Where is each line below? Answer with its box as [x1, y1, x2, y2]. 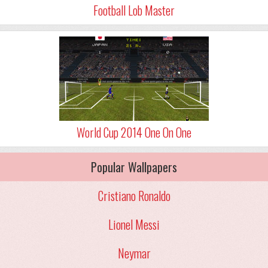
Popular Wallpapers [91, 158, 177, 176]
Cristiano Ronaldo [98, 186, 170, 205]
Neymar [117, 243, 151, 262]
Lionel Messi [108, 215, 160, 233]
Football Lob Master [93, 1, 175, 19]
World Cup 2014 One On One [77, 123, 191, 142]
